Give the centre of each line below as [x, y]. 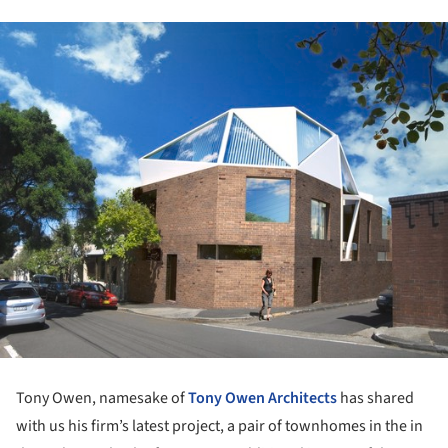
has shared [375, 397]
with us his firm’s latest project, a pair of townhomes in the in [219, 425]
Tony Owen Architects [261, 397]
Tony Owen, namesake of [100, 397]
